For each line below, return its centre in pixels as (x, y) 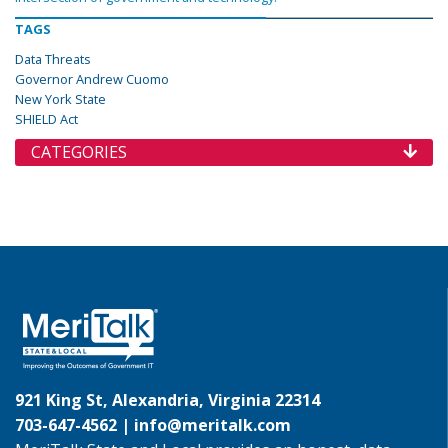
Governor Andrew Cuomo (92, 79)
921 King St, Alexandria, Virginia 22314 (167, 400)
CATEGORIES (79, 152)
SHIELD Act (46, 119)
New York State (60, 99)
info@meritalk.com (212, 425)
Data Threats (53, 59)
